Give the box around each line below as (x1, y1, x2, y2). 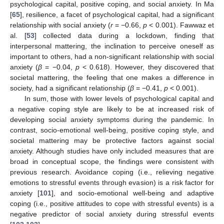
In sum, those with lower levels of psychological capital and (24, 94, 214, 103)
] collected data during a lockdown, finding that (34, 31, 214, 40)
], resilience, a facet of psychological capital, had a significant (20, 10, 214, 19)
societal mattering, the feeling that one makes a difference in (10, 73, 214, 82)
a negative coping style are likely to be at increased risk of (10, 105, 214, 113)
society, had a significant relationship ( (10, 84, 130, 92)
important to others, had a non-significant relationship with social (10, 52, 214, 61)
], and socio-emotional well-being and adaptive (51, 189, 214, 197)
